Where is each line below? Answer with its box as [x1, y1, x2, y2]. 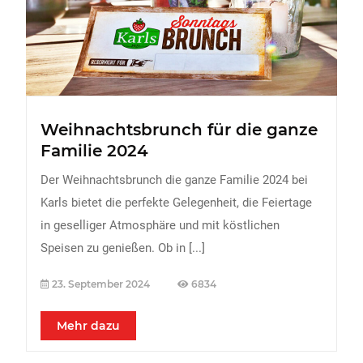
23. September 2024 [49, 278, 152, 290]
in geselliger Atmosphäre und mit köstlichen [41, 218, 280, 233]
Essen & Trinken [47, 67, 136, 79]
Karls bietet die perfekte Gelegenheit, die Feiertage [41, 195, 312, 210]
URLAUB [27, 162, 82, 177]
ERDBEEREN [27, 129, 107, 143]
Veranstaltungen [47, 36, 140, 49]
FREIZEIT [27, 3, 86, 18]
